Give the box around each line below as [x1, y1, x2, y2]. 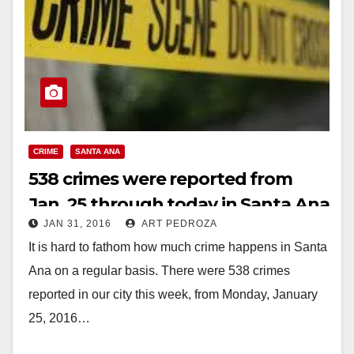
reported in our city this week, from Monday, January [28, 287, 318, 301]
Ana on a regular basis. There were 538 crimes [28, 263, 290, 277]
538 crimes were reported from [28, 168, 293, 190]
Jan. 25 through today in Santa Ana [28, 193, 330, 215]
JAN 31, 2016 [43, 217, 111, 229]
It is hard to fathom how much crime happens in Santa [28, 239, 327, 254]
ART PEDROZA [139, 217, 217, 229]
